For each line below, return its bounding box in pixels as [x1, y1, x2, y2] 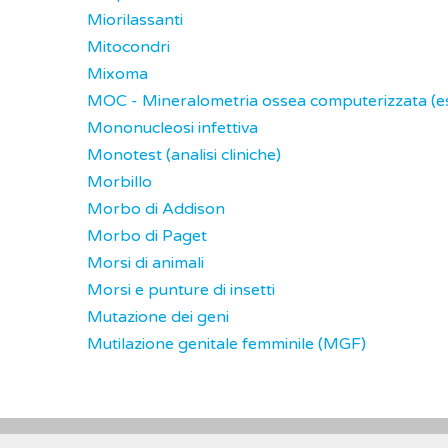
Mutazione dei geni [87, 307, 229, 327]
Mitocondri [87, 37, 170, 57]
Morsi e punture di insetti [87, 280, 275, 300]
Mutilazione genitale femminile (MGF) [87, 334, 366, 354]
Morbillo [87, 172, 152, 192]
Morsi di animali [87, 253, 204, 273]
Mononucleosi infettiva [87, 118, 258, 138]
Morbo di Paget [87, 226, 207, 246]
